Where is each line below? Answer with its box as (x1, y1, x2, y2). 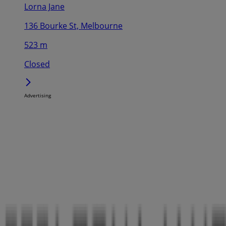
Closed (24, 58, 50, 70)
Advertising (24, 91, 51, 99)
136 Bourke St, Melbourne (24, 20, 123, 31)
